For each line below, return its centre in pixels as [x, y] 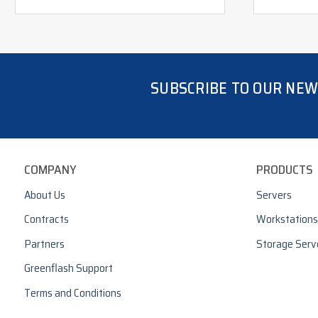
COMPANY [50, 169]
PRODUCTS [284, 169]
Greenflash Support [68, 268]
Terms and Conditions [73, 293]
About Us [45, 194]
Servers [274, 194]
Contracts [46, 219]
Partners [44, 243]
